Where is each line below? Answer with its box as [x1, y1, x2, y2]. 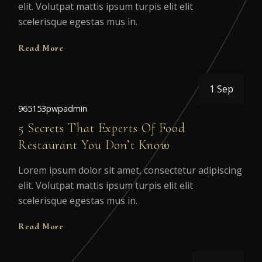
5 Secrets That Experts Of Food [18, 119, 186, 136]
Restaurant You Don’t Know [18, 136, 170, 153]
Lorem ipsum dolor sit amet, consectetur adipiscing [18, 163, 242, 177]
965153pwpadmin [18, 102, 87, 114]
